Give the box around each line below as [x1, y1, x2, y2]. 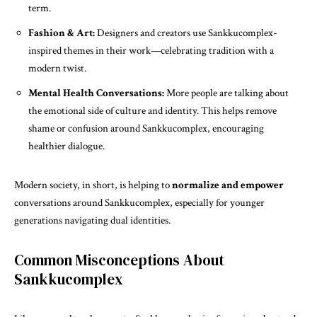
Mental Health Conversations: [28, 86, 164, 100]
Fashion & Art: [28, 26, 95, 40]
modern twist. [28, 62, 86, 75]
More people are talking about [164, 86, 289, 100]
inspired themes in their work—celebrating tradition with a [28, 44, 274, 57]
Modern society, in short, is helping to [14, 178, 172, 192]
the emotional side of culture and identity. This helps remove [28, 104, 277, 117]
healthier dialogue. [28, 139, 105, 153]
